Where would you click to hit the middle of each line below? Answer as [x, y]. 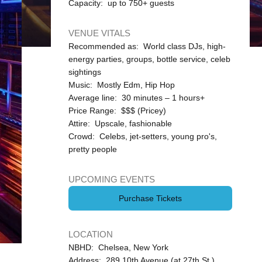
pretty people [92, 149]
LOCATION [90, 234]
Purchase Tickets [150, 198]
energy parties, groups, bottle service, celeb [149, 59]
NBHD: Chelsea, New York [118, 247]
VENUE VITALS [99, 33]
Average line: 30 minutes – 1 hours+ [136, 98]
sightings [85, 72]
